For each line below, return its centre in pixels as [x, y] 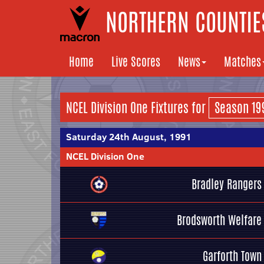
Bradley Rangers [227, 184]
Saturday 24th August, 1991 [129, 137]
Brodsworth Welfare [219, 220]
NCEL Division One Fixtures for [137, 108]
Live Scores [136, 62]
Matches [242, 62]
